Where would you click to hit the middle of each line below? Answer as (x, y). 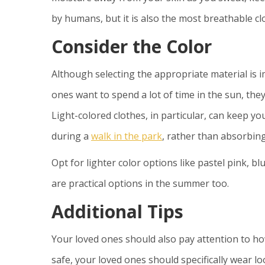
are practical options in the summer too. (141, 184)
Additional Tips (117, 212)
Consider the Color (132, 47)
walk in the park (127, 136)
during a (71, 136)
